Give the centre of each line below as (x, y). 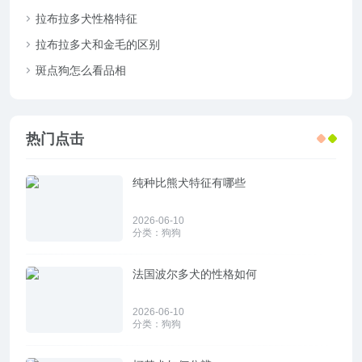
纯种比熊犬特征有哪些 (189, 183)
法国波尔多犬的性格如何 (195, 274)
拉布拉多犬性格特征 (86, 19)
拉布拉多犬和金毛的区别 (98, 45)
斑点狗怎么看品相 (81, 71)
